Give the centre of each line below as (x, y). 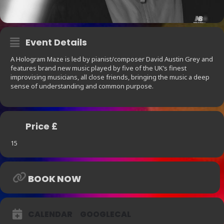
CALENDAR (50, 214)
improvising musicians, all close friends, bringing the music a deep (110, 77)
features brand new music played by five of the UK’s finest (98, 68)
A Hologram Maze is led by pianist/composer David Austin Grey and (112, 59)
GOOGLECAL (105, 214)
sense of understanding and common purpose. (82, 86)
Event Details (56, 42)
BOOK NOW (54, 179)
